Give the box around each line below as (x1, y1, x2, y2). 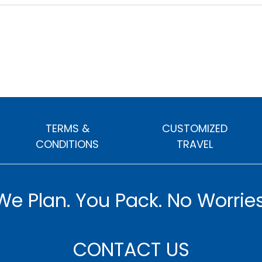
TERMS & (45, 121, 89, 136)
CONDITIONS (36, 137, 99, 151)
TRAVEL (176, 137, 213, 151)
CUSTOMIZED (161, 121, 227, 136)
